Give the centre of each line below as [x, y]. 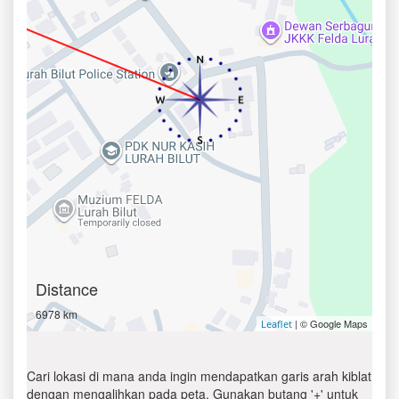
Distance [67, 289]
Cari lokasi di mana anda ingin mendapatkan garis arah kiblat [199, 376]
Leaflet [277, 324]
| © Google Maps [330, 323]
